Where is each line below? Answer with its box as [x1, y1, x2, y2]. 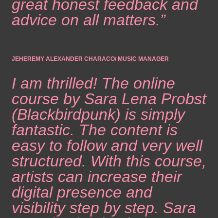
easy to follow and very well [12, 137, 202, 155]
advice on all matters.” [12, 11, 165, 29]
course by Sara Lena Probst [12, 90, 206, 108]
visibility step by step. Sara [12, 199, 196, 217]
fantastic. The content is [12, 121, 178, 139]
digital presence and [12, 183, 152, 201]
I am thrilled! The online [12, 74, 175, 92]
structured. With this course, [12, 152, 206, 170]
